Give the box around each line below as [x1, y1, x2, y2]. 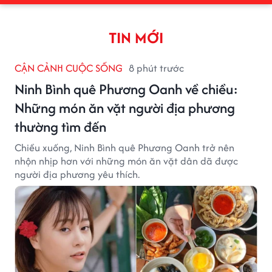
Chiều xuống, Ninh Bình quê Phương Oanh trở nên [15, 140, 234, 155]
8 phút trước [129, 60, 184, 75]
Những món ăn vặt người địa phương [15, 97, 235, 118]
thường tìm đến [15, 116, 106, 137]
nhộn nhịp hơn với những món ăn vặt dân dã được [15, 153, 238, 168]
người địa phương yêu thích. [15, 166, 140, 182]
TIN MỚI [109, 26, 163, 49]
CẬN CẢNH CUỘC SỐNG [15, 60, 123, 75]
